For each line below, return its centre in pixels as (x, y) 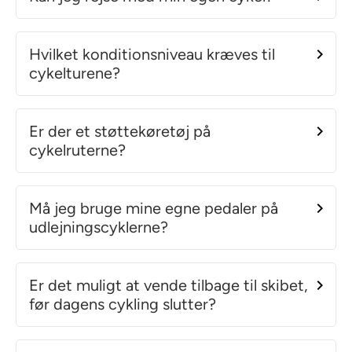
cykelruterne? (77, 150)
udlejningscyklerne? (99, 227)
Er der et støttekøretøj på (120, 131)
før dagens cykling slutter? (123, 304)
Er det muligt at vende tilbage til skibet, (169, 285)
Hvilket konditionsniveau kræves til (152, 54)
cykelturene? (75, 73)
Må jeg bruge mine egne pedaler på (154, 208)
